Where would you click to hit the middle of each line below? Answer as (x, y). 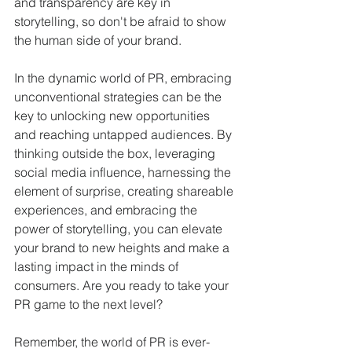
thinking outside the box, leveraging (116, 153)
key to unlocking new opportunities (114, 115)
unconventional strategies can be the (119, 97)
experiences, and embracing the (107, 210)
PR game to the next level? (88, 304)
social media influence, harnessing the (124, 172)
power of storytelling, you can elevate (120, 229)
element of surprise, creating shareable (125, 191)
